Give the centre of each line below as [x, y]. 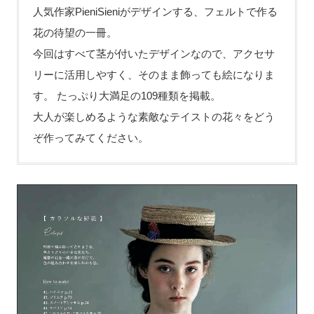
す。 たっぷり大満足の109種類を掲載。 [127, 95]
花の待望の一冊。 [75, 32]
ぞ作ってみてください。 [90, 137]
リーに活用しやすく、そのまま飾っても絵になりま [153, 74]
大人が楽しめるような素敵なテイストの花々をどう [153, 116]
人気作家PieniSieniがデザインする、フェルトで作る [155, 11]
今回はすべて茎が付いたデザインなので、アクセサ [153, 53]
